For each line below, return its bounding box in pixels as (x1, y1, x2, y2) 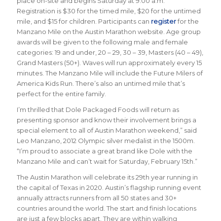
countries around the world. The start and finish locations (16, 204, 196, 213)
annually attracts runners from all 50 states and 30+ (16, 194, 177, 202)
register (150, 17, 176, 26)
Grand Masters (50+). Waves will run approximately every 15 (16, 59, 202, 67)
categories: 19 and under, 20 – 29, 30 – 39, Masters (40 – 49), (16, 48, 203, 57)
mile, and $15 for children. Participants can (16, 17, 151, 26)
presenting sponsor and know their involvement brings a (16, 116, 196, 124)
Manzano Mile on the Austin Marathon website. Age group (16, 28, 201, 36)
